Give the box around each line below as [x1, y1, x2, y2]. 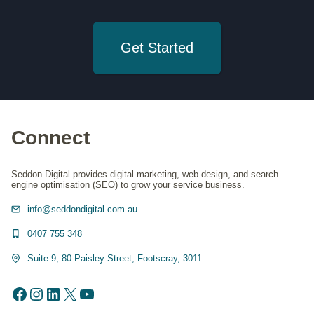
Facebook [11, 283, 83, 303]
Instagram [27, 283, 102, 303]
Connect [11, 127, 90, 149]
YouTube [78, 283, 143, 303]
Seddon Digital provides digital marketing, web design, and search [11, 168, 278, 179]
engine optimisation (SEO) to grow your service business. [11, 179, 245, 190]
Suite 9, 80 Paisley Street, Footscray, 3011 [27, 252, 202, 264]
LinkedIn [44, 283, 107, 303]
